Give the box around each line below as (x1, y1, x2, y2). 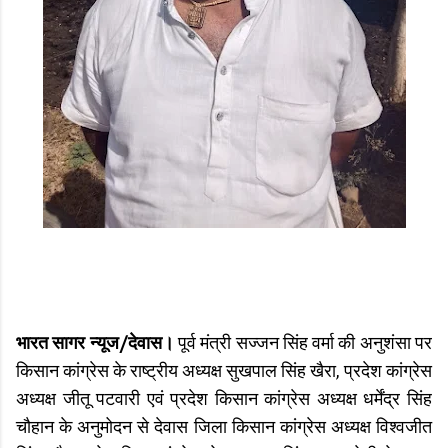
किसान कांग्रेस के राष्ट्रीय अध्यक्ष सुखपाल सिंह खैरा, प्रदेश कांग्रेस (16, 363, 432, 381)
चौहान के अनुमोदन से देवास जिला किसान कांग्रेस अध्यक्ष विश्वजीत (16, 419, 432, 437)
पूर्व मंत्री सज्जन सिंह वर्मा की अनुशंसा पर (173, 335, 433, 353)
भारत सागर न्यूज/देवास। (16, 335, 174, 353)
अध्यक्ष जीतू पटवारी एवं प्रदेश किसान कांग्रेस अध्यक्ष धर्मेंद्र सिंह (16, 391, 432, 409)
